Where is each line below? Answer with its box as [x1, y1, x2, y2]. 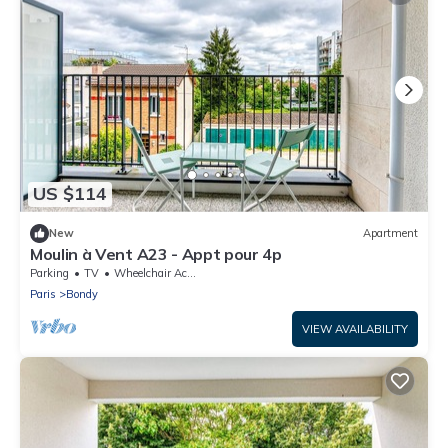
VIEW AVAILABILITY [302, 321, 408, 336]
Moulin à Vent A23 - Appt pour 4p [30, 243, 282, 264]
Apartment [363, 226, 418, 241]
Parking [30, 265, 69, 280]
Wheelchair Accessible [114, 265, 187, 280]
